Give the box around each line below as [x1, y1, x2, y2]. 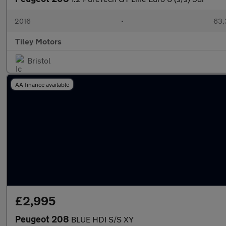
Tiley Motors [15, 36, 62, 46]
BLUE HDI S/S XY [71, 214, 134, 224]
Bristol [27, 55, 50, 65]
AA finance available [15, 81, 69, 88]
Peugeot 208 [15, 213, 71, 224]
